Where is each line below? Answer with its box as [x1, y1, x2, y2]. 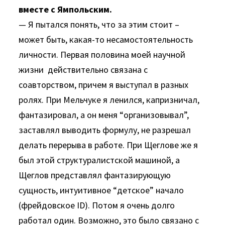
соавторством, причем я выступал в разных [19, 79, 189, 90]
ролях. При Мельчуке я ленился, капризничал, [19, 94, 200, 105]
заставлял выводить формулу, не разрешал [19, 124, 191, 136]
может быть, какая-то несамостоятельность [19, 34, 193, 45]
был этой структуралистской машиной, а [19, 154, 180, 166]
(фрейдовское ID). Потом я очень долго [19, 199, 175, 211]
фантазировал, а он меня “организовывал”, [19, 109, 189, 121]
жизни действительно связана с [19, 64, 148, 75]
